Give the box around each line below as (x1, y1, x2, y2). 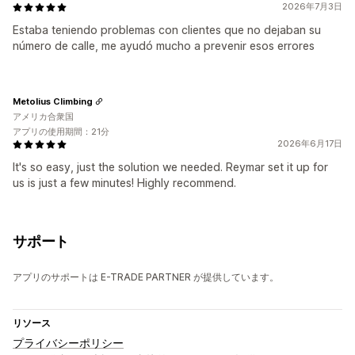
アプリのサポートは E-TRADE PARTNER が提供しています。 (13, 271, 279, 284)
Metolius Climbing (13, 95, 93, 107)
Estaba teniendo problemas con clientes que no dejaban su (13, 23, 321, 37)
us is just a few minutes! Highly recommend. (13, 176, 236, 190)
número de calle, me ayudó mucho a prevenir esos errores (13, 39, 315, 53)
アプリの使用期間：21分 (13, 126, 109, 138)
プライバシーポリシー (13, 336, 124, 350)
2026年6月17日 (277, 138, 342, 150)
